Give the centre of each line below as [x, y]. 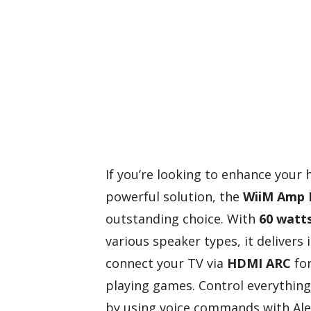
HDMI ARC [259, 263]
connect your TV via [166, 263]
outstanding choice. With [182, 219]
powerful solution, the [174, 197]
